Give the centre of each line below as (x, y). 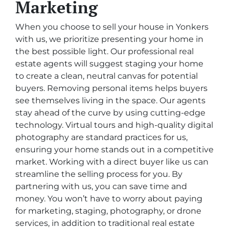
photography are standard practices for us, (101, 138)
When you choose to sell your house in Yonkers (112, 27)
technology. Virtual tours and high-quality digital (114, 125)
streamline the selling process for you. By (99, 174)
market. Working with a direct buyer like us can (112, 162)
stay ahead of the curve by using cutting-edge (110, 113)
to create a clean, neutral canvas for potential (107, 76)
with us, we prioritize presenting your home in (109, 39)
